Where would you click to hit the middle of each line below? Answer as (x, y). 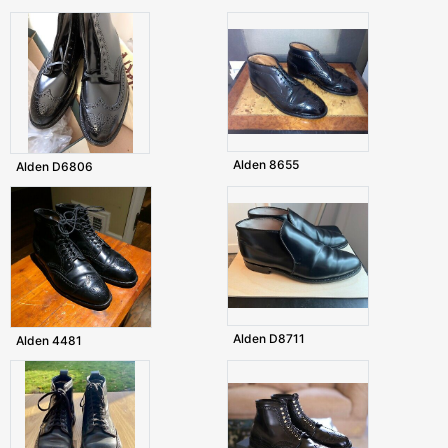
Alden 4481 (49, 341)
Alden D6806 (54, 167)
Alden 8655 (265, 165)
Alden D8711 (268, 339)
